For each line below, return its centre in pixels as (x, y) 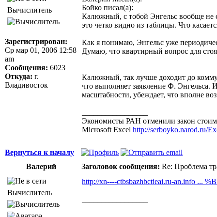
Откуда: (19, 76)
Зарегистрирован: (36, 41)
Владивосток (26, 85)
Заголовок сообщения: (121, 166)
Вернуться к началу (39, 152)
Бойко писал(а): (108, 7)
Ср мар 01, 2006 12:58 (41, 50)
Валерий (41, 166)
